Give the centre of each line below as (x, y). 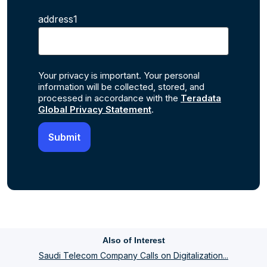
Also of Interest (133, 240)
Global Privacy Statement (95, 110)
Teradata (201, 98)
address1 (58, 19)
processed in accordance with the (109, 98)
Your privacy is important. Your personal (119, 76)
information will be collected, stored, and (121, 87)
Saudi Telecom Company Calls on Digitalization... (133, 256)
